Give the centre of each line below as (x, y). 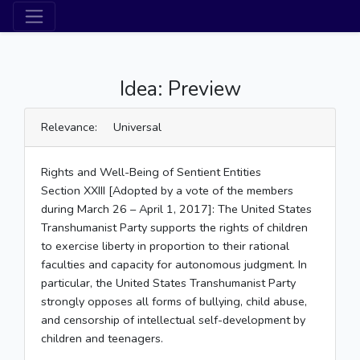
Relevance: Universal (101, 127)
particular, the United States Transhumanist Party (168, 283)
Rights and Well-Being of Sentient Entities (151, 172)
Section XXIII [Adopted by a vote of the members (167, 190)
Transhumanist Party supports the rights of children (174, 227)
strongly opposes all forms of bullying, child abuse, (174, 301)
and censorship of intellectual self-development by (173, 320)
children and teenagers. (102, 338)
